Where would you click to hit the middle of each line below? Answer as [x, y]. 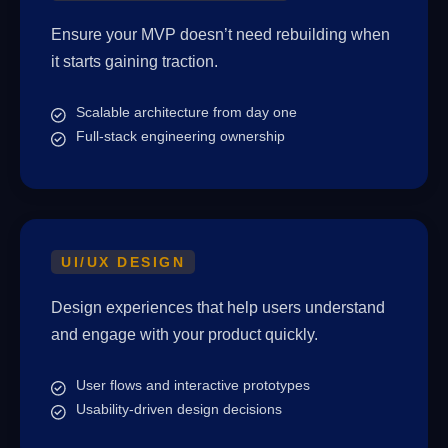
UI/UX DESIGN [123, 262]
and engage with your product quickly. [184, 334]
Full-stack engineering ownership [180, 136]
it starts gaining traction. [134, 61]
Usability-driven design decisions [179, 409]
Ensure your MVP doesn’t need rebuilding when [220, 34]
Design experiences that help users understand [218, 307]
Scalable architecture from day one [186, 112]
